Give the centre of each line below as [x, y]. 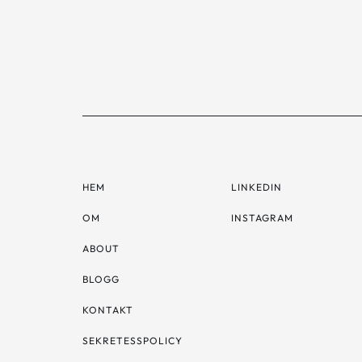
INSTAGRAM [262, 218]
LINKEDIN [257, 187]
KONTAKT [108, 310]
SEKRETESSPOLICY [133, 341]
